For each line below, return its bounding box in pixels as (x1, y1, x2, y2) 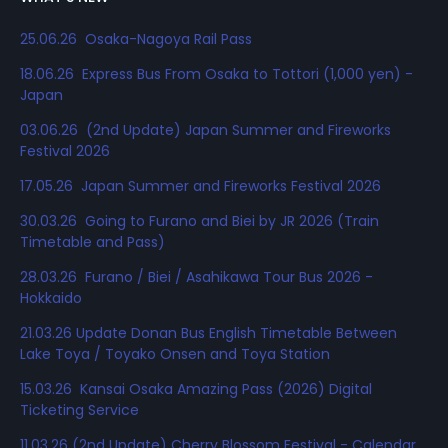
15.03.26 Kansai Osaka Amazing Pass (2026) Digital (20, 378, 372, 399)
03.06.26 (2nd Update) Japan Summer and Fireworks (20, 119, 391, 140)
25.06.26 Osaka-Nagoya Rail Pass (20, 28, 252, 49)
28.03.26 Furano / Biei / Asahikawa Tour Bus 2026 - (20, 266, 373, 287)
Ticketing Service (20, 399, 139, 420)
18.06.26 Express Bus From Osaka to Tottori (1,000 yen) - (20, 63, 413, 84)
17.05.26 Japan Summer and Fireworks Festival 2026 (20, 175, 381, 196)
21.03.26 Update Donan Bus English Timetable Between (20, 322, 397, 343)
